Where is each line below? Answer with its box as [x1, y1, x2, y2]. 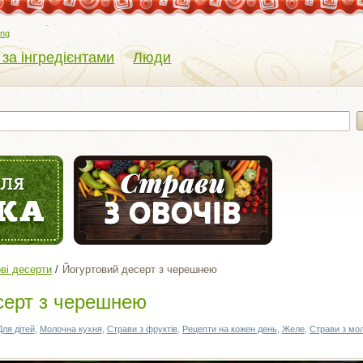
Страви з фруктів [106, 324, 177, 334]
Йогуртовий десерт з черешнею [62, 263, 217, 275]
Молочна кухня [39, 324, 102, 334]
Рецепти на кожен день [181, 324, 277, 334]
